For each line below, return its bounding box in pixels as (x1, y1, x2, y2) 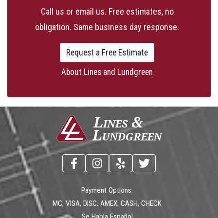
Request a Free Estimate (66, 48, 148, 58)
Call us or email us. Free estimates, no (40, 6, 174, 17)
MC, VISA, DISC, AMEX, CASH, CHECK (53, 199, 162, 208)
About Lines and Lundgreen (61, 67, 153, 77)
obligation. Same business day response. (35, 22, 179, 33)
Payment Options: (81, 186, 133, 195)
